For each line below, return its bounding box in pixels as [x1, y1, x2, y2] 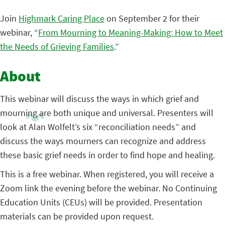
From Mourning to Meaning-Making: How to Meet [38, 26, 223, 38]
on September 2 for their [104, 12, 199, 24]
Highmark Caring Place [19, 12, 104, 24]
